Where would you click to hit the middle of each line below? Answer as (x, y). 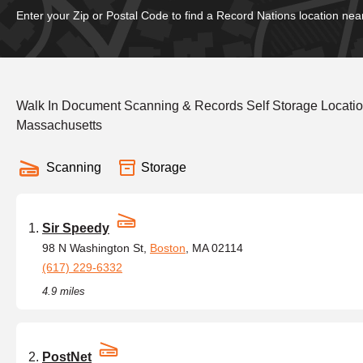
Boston (168, 248)
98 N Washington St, (96, 248)
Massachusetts (59, 125)
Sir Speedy (76, 228)
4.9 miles (64, 291)
